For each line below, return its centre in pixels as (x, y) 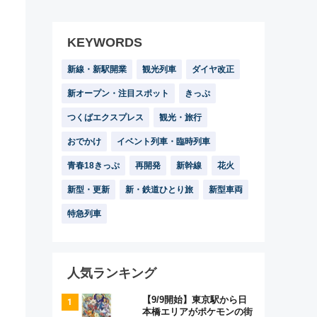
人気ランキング (112, 273)
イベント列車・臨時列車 (163, 142)
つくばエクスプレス (105, 117)
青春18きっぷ (93, 166)
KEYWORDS (105, 42)
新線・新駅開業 (97, 69)
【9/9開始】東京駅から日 (195, 300)
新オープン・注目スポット (118, 93)
